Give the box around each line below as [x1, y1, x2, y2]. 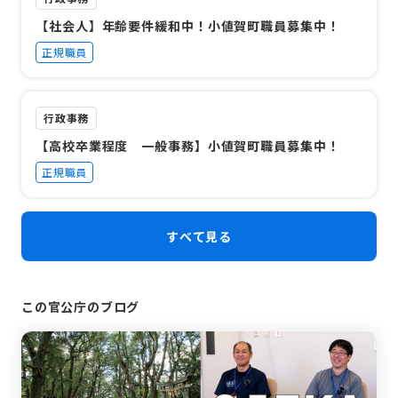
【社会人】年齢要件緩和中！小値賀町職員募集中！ [36, 16, 340, 35]
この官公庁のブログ [21, 297, 140, 315]
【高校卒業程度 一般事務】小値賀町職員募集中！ [36, 136, 340, 155]
